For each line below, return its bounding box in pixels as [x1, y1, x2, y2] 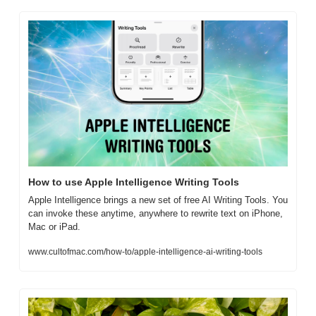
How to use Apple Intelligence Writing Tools [28, 176, 239, 188]
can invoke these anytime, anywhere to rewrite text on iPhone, [28, 208, 283, 219]
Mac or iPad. [28, 221, 80, 233]
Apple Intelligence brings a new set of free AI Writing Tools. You [28, 195, 288, 206]
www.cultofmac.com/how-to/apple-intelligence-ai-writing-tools [28, 247, 262, 257]
